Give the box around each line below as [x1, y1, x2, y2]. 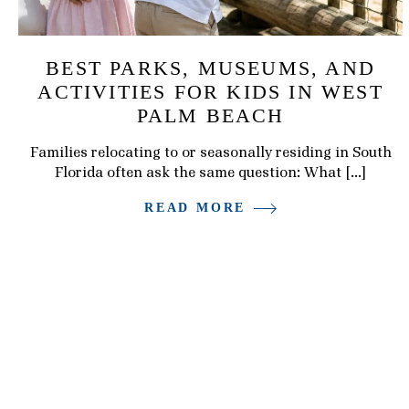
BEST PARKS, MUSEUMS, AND [46, 56, 376, 79]
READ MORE [144, 201, 246, 215]
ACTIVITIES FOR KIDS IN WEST [37, 79, 383, 103]
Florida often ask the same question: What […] [55, 163, 367, 182]
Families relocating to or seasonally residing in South [29, 142, 392, 162]
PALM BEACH [136, 103, 285, 127]
